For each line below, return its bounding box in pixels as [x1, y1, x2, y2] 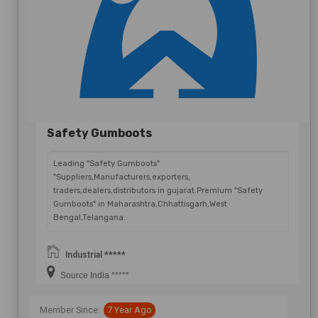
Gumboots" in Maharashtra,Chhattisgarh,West [53, 199, 227, 209]
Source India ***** [58, 270, 129, 280]
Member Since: [40, 304, 100, 315]
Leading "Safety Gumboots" [53, 158, 160, 168]
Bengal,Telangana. [53, 212, 126, 222]
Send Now [136, 21, 188, 35]
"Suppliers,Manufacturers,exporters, [53, 172, 190, 182]
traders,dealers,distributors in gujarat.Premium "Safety [53, 185, 263, 195]
